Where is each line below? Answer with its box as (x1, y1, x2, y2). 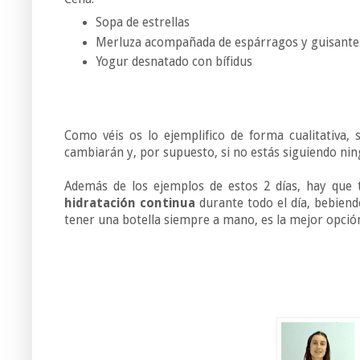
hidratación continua (64, 196, 195, 211)
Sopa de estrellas (95, 14, 190, 30)
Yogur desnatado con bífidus (95, 55, 252, 70)
